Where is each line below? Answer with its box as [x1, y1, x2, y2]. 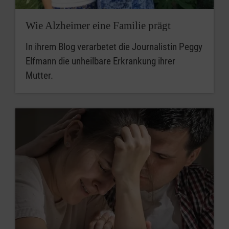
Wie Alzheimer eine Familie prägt [26, 19, 171, 32]
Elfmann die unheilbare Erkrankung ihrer [26, 55, 175, 67]
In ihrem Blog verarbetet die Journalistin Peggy [26, 41, 202, 53]
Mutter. [26, 70, 53, 82]
